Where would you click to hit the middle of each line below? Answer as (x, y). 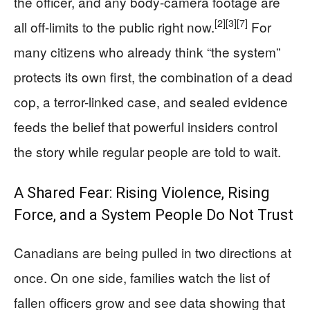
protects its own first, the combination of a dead (153, 76)
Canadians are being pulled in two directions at (153, 252)
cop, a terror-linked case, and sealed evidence (151, 101)
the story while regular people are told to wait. (147, 151)
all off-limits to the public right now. (114, 26)
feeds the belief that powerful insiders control (146, 126)
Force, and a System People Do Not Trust (154, 215)
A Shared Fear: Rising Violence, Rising (142, 192)
